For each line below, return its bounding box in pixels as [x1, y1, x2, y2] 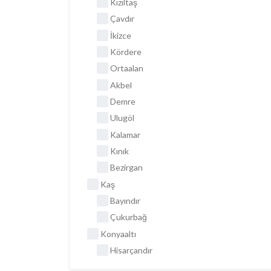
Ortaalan [110, 63, 143, 74]
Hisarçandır [110, 244, 152, 255]
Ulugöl [110, 113, 134, 123]
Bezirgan [110, 162, 143, 173]
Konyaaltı [100, 228, 136, 239]
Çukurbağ [110, 212, 147, 223]
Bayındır [110, 195, 140, 206]
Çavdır [110, 13, 134, 24]
